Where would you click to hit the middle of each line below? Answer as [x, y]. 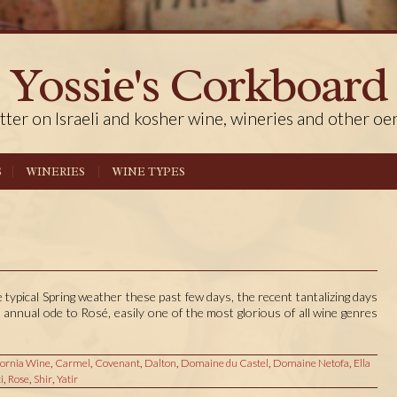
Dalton [160, 363]
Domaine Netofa [311, 363]
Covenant [117, 363]
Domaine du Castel [224, 363]
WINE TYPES [149, 171]
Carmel [72, 363]
